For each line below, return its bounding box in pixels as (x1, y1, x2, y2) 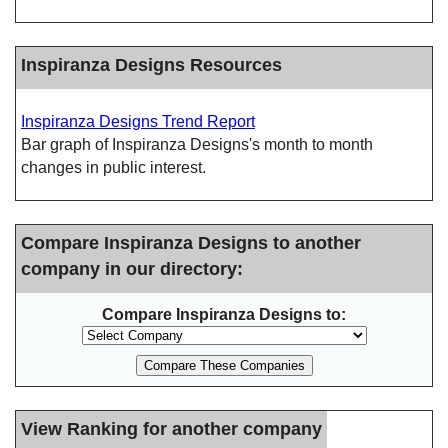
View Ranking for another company (21, 418, 322, 439)
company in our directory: (21, 258, 243, 279)
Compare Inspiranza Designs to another (21, 232, 361, 253)
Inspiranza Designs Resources (21, 54, 282, 75)
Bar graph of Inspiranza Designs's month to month (21, 136, 373, 153)
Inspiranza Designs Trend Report (21, 113, 255, 130)
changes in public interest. (21, 159, 206, 176)
